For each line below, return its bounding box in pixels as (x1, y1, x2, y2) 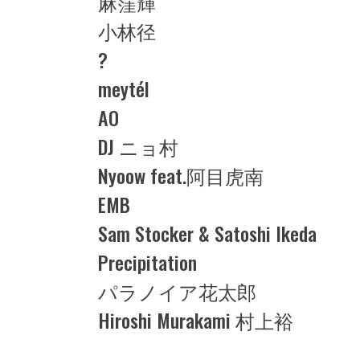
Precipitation (98, 247, 197, 276)
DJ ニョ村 (98, 132, 178, 161)
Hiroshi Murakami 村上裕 (98, 305, 293, 334)
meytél (98, 74, 149, 103)
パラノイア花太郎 (98, 276, 256, 305)
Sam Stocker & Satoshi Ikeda (98, 219, 317, 247)
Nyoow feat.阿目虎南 (98, 161, 264, 190)
